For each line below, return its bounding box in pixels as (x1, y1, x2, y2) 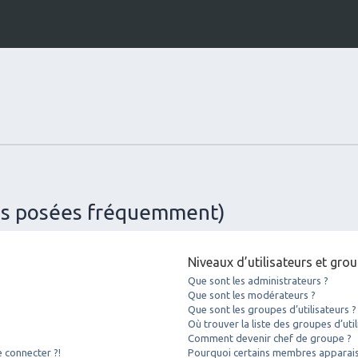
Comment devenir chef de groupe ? (188, 332, 352, 344)
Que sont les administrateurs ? (188, 274, 329, 286)
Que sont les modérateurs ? (188, 288, 316, 300)
